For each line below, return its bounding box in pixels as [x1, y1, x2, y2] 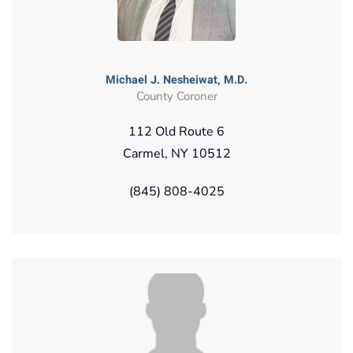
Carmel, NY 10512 [122, 144, 231, 162]
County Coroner [136, 87, 217, 104]
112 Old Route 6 [128, 122, 225, 140]
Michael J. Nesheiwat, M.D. [106, 71, 247, 88]
